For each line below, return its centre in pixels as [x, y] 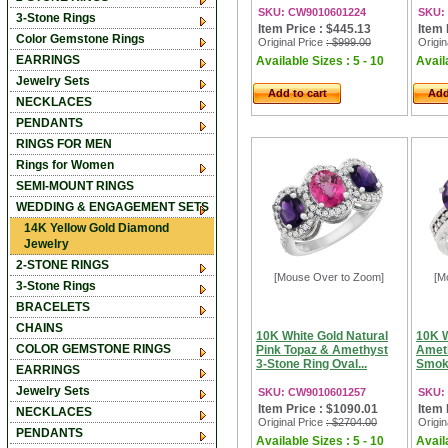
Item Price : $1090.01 [318, 409]
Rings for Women [65, 165]
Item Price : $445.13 [314, 29]
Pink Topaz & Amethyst [322, 350]
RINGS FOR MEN [64, 144]
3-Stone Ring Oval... [311, 364]
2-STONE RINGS [62, 265]
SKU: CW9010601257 [312, 392]
